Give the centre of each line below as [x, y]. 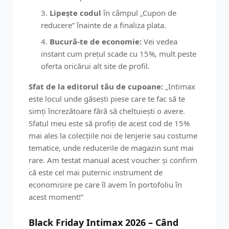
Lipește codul [75, 13]
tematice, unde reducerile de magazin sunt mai [111, 148]
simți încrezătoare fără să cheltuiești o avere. [107, 111]
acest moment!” [56, 197]
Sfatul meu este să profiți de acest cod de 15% [109, 123]
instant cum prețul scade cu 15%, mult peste [119, 54]
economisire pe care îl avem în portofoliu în [105, 185]
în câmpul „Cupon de [139, 13]
